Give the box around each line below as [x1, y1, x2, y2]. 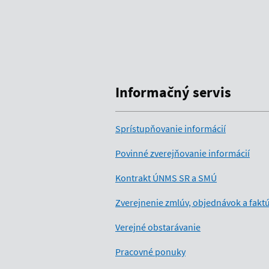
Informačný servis [115, 83, 231, 102]
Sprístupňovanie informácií [115, 122, 226, 135]
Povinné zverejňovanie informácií [115, 147, 250, 160]
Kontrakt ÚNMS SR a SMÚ [115, 172, 217, 184]
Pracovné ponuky [115, 246, 186, 258]
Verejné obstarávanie [115, 221, 201, 234]
